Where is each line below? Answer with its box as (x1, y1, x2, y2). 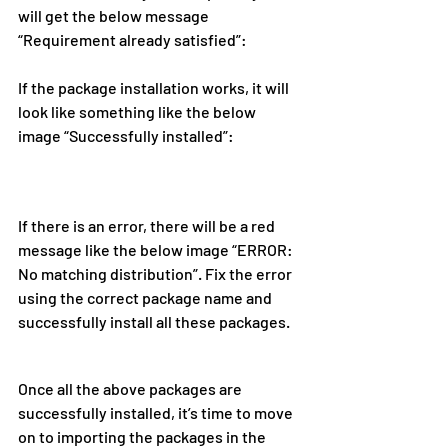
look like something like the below (18, 101, 259, 121)
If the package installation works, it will (18, 77, 292, 97)
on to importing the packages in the (18, 426, 269, 446)
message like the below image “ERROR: (18, 239, 296, 259)
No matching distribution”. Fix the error (18, 263, 295, 283)
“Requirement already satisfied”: (18, 29, 247, 49)
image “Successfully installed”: (18, 125, 234, 145)
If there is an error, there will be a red (18, 215, 278, 235)
